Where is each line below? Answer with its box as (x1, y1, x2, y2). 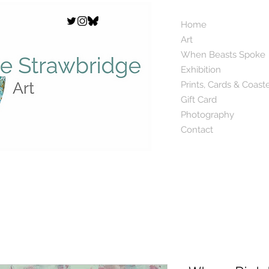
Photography (181, 109, 234, 120)
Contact (181, 124, 213, 135)
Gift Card (181, 94, 217, 105)
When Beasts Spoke (181, 49, 265, 60)
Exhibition (181, 64, 221, 75)
